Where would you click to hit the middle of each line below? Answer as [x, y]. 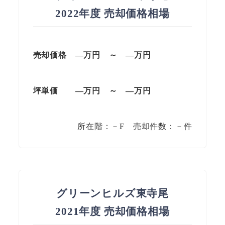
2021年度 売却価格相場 [113, 212]
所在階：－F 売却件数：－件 [135, 127]
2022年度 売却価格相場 [113, 13]
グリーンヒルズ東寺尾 [113, 194]
